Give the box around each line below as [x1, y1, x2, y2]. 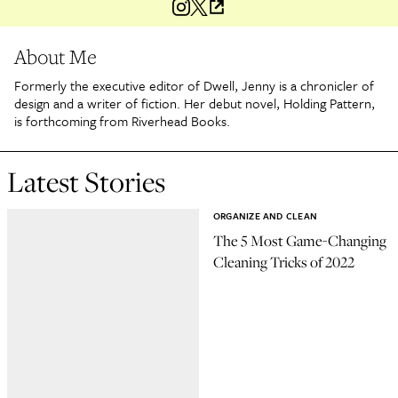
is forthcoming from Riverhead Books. [14, 111, 230, 131]
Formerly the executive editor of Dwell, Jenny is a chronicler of [14, 76, 374, 95]
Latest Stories [7, 163, 165, 200]
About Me [14, 44, 97, 69]
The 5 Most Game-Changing [213, 231, 386, 251]
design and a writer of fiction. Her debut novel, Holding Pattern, [14, 93, 375, 113]
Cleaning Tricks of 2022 [213, 252, 354, 273]
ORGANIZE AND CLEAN [213, 209, 318, 223]
